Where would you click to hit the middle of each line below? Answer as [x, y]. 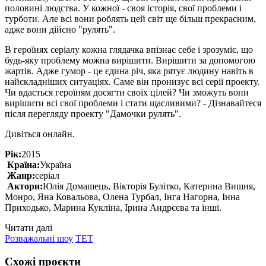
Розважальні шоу [39, 238]
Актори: [25, 186]
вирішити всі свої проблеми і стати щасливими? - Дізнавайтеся [133, 103]
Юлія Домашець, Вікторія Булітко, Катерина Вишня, [149, 186]
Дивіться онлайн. [40, 134]
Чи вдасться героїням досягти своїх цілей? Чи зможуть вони [127, 92]
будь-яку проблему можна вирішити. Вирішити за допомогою [130, 60]
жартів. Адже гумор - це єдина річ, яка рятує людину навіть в [129, 71]
